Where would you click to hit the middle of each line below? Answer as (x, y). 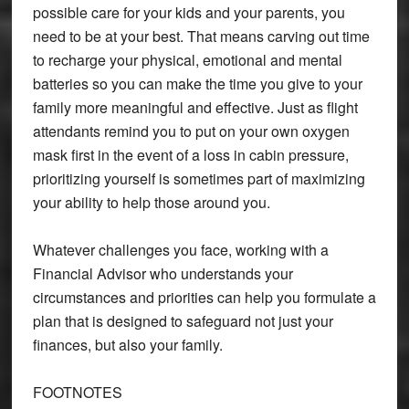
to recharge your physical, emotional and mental (187, 59)
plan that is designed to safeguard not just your (183, 320)
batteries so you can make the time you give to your (197, 83)
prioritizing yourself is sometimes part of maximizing (199, 178)
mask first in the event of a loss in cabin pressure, (190, 154)
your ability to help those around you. (151, 202)
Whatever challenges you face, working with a (180, 249)
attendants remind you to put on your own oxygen (191, 131)
